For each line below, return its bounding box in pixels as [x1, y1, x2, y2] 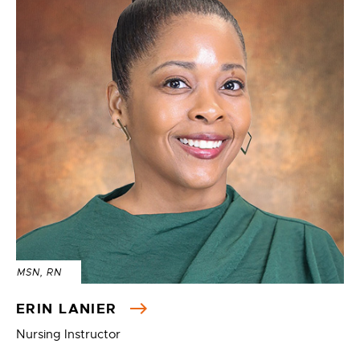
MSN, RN [17, 266, 63, 279]
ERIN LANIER [16, 300, 123, 317]
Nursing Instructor [16, 327, 121, 342]
